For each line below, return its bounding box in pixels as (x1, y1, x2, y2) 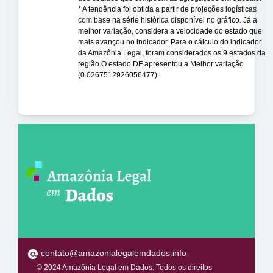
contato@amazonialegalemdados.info (38, 248, 186, 258)
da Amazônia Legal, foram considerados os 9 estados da (78, 49, 266, 58)
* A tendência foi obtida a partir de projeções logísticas (78, 5, 257, 14)
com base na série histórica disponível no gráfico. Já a (78, 16, 257, 25)
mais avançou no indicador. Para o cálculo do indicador (78, 38, 261, 47)
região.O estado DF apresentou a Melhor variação (78, 60, 244, 69)
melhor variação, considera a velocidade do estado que (78, 27, 262, 36)
